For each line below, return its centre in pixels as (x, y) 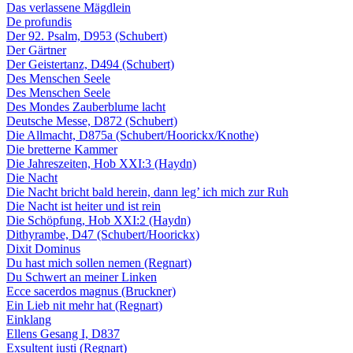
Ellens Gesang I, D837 (63, 334)
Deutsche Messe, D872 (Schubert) (92, 121)
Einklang (29, 320)
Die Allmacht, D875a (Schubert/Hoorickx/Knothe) (132, 135)
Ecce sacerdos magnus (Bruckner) (91, 291)
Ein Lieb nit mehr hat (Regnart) (84, 305)
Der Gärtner (36, 50)
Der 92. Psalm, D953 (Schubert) (87, 36)
